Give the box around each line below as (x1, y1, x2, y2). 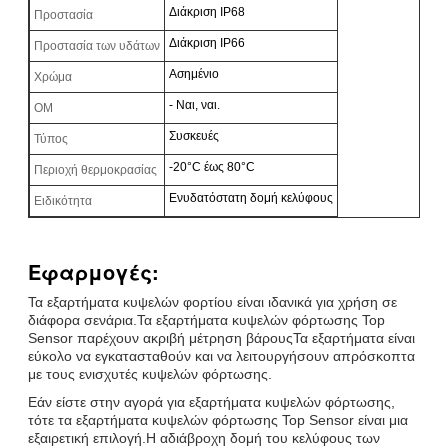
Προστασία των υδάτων (34, 38, 160, 53)
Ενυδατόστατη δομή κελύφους (169, 190, 333, 205)
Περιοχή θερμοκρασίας (34, 162, 157, 177)
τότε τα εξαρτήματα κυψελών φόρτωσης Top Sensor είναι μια (28, 411, 408, 428)
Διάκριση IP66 (169, 35, 245, 50)
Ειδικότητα (34, 193, 92, 208)
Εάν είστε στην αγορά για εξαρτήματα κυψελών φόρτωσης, (28, 393, 395, 410)
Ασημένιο (169, 66, 219, 81)
